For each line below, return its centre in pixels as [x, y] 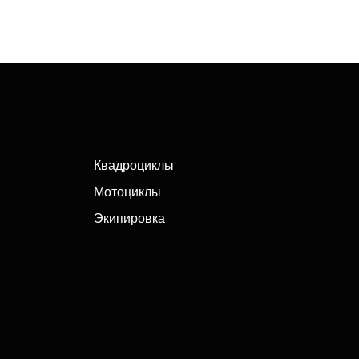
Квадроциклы [134, 165]
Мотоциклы [127, 192]
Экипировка [129, 218]
